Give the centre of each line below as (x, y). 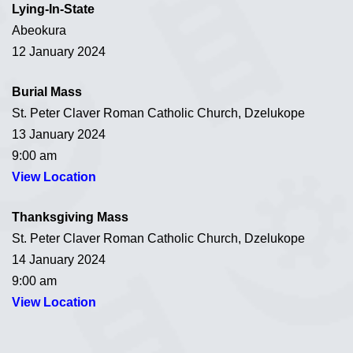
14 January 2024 (59, 259)
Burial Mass (47, 91)
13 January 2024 (59, 134)
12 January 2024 (59, 51)
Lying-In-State (53, 9)
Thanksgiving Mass (70, 217)
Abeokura (39, 30)
